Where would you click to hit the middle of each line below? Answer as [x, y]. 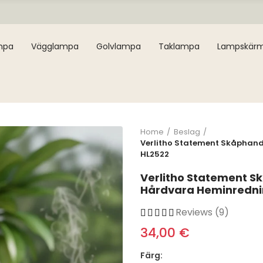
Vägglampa [55, 46]
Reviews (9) [202, 212]
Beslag [187, 132]
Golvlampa [119, 46]
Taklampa [179, 46]
